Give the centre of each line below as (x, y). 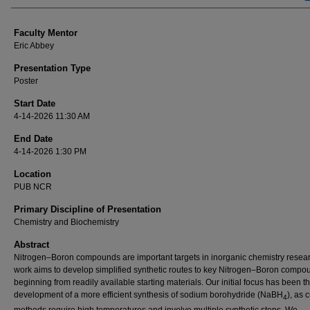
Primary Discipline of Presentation (88, 209)
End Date (33, 139)
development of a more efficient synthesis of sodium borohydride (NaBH (148, 295)
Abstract (31, 245)
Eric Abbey (34, 46)
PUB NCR (33, 187)
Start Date (35, 103)
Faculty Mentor (46, 33)
